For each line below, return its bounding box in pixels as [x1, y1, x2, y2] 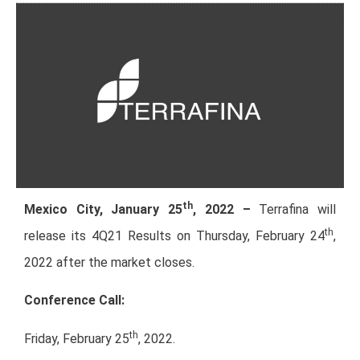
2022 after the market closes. [24, 254, 194, 270]
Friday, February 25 [24, 330, 129, 346]
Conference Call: [24, 292, 128, 309]
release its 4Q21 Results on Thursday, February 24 [24, 227, 325, 243]
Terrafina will [259, 201, 337, 217]
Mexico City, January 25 [24, 201, 183, 217]
